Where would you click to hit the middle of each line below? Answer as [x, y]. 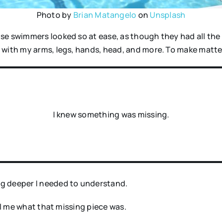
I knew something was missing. [111, 115]
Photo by [55, 15]
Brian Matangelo [105, 15]
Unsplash [168, 15]
